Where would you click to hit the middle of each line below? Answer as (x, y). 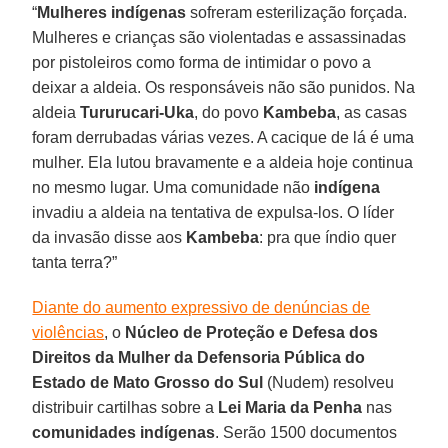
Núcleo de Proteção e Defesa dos (250, 332)
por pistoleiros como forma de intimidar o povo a (202, 62)
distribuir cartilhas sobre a (125, 407)
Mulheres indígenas (112, 12)
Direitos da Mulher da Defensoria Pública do (199, 357)
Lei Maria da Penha (290, 407)
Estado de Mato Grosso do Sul (148, 382)
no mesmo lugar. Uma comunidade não (173, 187)
